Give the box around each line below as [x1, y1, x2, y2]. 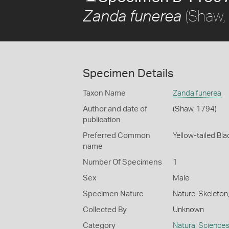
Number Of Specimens [83, 158, 162, 166]
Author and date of [83, 105, 147, 113]
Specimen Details [83, 68, 173, 79]
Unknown [172, 206, 204, 214]
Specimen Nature [83, 190, 144, 198]
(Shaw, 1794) [172, 105, 217, 113]
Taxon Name [83, 89, 126, 97]
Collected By [83, 206, 127, 214]
